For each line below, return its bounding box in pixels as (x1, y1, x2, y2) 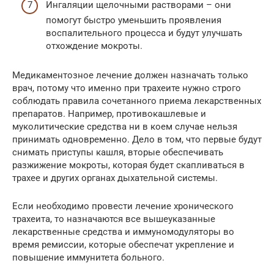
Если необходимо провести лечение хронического (12, 200, 234, 212)
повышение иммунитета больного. (12, 251, 165, 263)
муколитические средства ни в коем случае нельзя (12, 120, 237, 132)
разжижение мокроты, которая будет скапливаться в (12, 159, 245, 171)
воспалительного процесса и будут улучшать (46, 27, 242, 39)
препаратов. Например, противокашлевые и (12, 108, 206, 119)
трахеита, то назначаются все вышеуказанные (12, 213, 215, 224)
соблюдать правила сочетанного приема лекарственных (12, 95, 261, 106)
